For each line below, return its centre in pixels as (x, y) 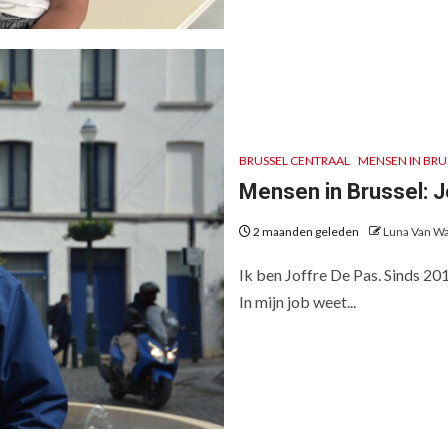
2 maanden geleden (306, 231)
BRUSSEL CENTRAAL (294, 160)
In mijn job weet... (297, 301)
